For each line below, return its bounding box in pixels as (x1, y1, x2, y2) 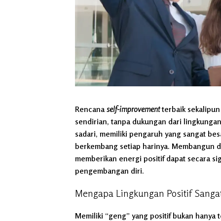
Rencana (75, 104, 107, 114)
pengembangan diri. (75, 166, 144, 176)
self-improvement (107, 104, 160, 114)
